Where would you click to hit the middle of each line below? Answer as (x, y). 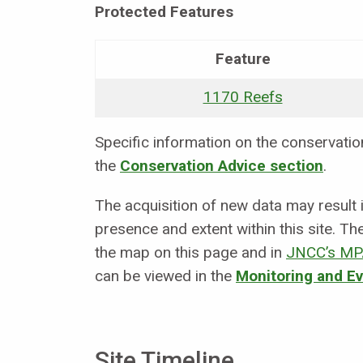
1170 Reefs (243, 97)
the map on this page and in (188, 253)
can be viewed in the (163, 276)
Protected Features (164, 12)
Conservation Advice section (222, 166)
